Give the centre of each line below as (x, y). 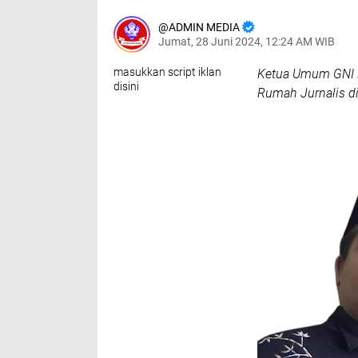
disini (126, 86)
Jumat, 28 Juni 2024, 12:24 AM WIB (247, 42)
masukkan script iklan (167, 72)
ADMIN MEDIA (204, 27)
